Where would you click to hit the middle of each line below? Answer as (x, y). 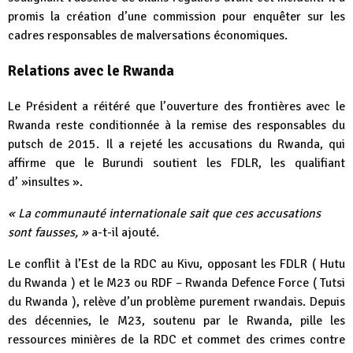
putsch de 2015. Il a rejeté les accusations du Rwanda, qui (176, 144)
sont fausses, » (48, 232)
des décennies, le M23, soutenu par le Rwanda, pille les (176, 320)
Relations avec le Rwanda (91, 71)
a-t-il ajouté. (125, 232)
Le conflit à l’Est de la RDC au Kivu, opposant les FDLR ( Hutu (176, 264)
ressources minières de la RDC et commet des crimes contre (176, 339)
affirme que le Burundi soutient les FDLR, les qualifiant (176, 163)
